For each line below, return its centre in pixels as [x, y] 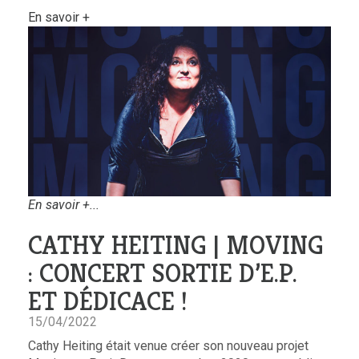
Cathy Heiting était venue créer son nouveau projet [168, 346]
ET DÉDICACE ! [108, 302]
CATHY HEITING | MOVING [176, 246]
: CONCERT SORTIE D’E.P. [163, 274]
